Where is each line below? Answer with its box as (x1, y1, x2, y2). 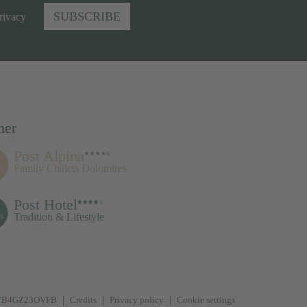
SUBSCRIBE (53, 9, 121, 23)
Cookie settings (177, 294, 235, 305)
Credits (70, 294, 97, 305)
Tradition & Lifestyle (14, 210, 104, 223)
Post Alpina (14, 147, 84, 164)
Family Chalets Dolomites (14, 162, 126, 174)
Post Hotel (14, 195, 77, 213)
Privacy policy (110, 294, 164, 305)
